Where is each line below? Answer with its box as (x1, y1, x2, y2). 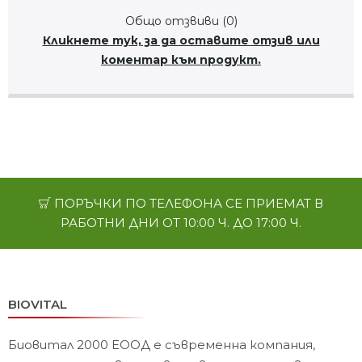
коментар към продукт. (101, 52, 261, 67)
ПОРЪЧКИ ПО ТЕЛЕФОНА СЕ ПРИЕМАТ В (51, 195, 323, 211)
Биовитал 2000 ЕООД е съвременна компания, (8, 336, 315, 352)
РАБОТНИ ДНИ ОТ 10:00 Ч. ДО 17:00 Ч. (61, 214, 301, 230)
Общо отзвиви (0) (124, 13, 238, 28)
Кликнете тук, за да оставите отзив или (42, 32, 320, 48)
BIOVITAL (8, 296, 67, 312)
